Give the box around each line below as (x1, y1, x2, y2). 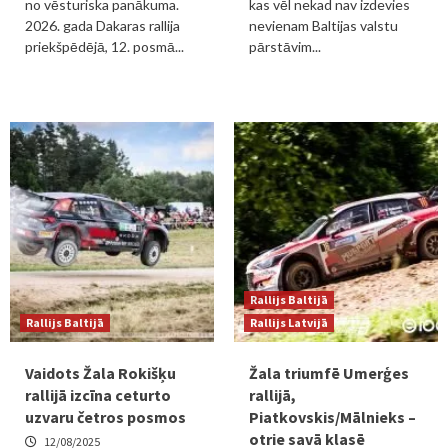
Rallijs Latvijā (250, 315, 328, 330)
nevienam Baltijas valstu (249, 17, 398, 34)
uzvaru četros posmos (25, 407, 186, 427)
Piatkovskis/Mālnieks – (249, 407, 416, 427)
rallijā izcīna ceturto (25, 385, 171, 405)
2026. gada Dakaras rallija (25, 17, 180, 34)
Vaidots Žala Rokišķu (25, 363, 176, 383)
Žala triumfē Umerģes (249, 363, 409, 383)
